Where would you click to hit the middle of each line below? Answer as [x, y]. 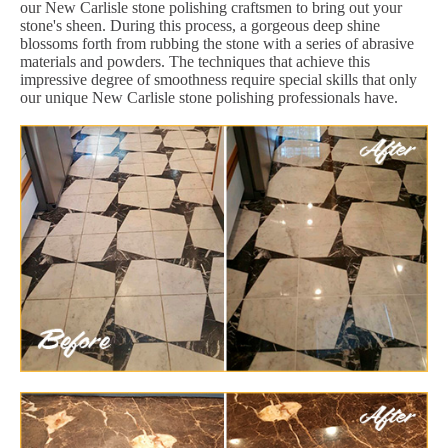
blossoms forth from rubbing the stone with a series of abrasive [217, 43]
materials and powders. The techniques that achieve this [195, 61]
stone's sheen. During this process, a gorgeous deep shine [200, 25]
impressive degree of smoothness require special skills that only [218, 79]
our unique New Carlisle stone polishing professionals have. [209, 97]
